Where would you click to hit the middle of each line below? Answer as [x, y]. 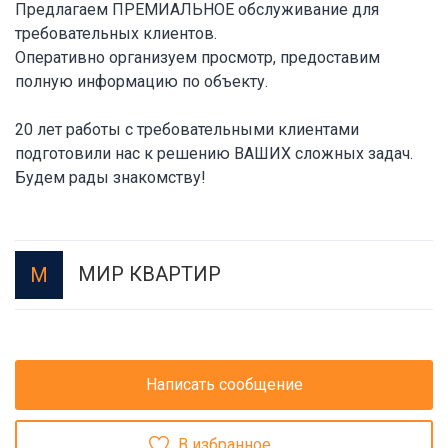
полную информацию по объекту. [141, 81]
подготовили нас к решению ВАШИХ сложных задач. [214, 153]
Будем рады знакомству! [110, 177]
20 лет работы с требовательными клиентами [187, 129]
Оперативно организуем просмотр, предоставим [197, 57]
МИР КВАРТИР [149, 274]
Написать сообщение [224, 385]
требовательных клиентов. [116, 33]
